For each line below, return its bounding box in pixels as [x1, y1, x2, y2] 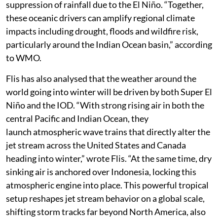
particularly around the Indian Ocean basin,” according [6, 38, 212, 50]
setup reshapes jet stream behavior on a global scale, [6, 192, 205, 204]
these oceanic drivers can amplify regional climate [6, 12, 195, 23]
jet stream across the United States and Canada [6, 139, 186, 150]
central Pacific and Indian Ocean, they [6, 112, 148, 124]
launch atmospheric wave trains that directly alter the [6, 126, 210, 137]
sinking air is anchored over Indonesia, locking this [6, 166, 196, 177]
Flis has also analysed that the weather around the [6, 73, 196, 84]
